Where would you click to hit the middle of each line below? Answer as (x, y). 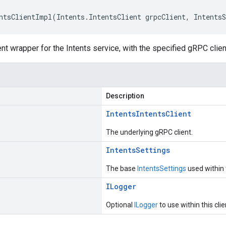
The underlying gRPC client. (149, 132)
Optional (120, 205)
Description (125, 96)
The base (122, 168)
